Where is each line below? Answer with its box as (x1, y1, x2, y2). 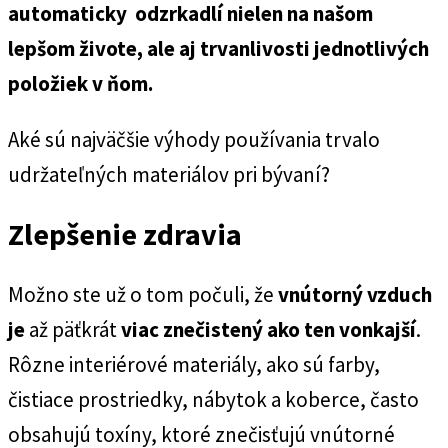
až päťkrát (29, 315, 121, 343)
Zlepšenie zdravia (8, 214, 242, 253)
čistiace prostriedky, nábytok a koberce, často (8, 385, 419, 413)
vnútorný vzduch (278, 280, 432, 308)
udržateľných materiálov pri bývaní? (8, 161, 330, 188)
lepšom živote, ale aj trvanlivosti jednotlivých (8, 35, 429, 62)
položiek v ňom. (8, 70, 153, 97)
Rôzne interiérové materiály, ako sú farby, (8, 350, 380, 378)
